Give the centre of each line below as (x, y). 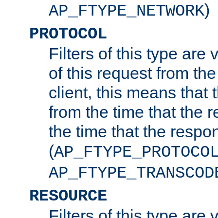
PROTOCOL (68, 34)
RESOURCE (68, 196)
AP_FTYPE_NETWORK (127, 11)
